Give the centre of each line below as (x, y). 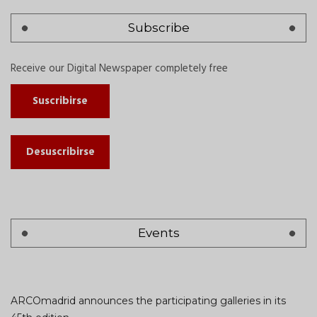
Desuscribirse (60, 152)
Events (158, 233)
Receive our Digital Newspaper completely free (119, 69)
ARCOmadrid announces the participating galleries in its (148, 301)
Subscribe (158, 28)
